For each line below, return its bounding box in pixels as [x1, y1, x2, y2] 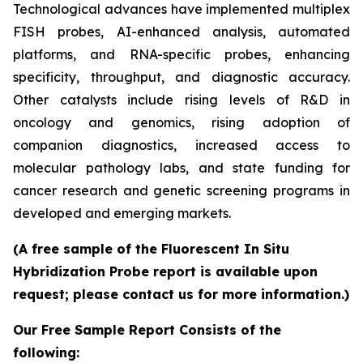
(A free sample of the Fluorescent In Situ [13, 241, 289, 257]
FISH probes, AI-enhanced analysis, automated [13, 23, 350, 40]
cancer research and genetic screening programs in [13, 182, 350, 199]
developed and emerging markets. [13, 205, 231, 221]
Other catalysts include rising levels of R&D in [13, 92, 350, 108]
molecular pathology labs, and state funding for [13, 160, 350, 176]
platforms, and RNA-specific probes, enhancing [13, 46, 350, 62]
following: [13, 344, 79, 361]
